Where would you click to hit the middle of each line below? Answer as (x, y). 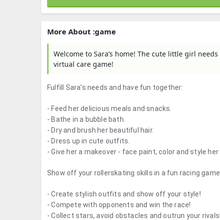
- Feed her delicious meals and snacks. (110, 109)
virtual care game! (83, 64)
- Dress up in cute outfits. (89, 141)
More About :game (82, 31)
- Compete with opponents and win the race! (119, 205)
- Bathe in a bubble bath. (86, 119)
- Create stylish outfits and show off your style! (124, 194)
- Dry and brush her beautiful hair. (100, 130)
